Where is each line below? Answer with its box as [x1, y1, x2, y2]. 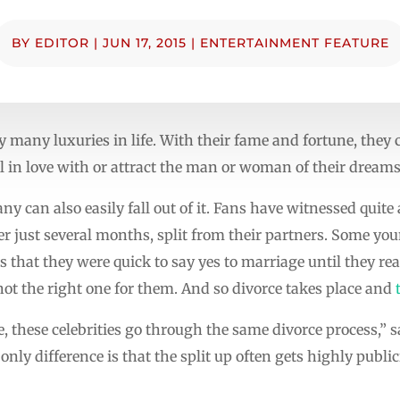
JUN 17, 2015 [102, 34, 187, 51]
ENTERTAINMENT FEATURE [199, 34, 389, 51]
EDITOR [34, 34, 89, 51]
